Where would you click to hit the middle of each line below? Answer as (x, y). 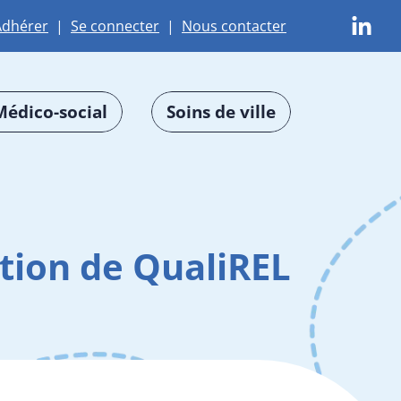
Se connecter (115, 26)
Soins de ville (221, 111)
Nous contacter (234, 26)
